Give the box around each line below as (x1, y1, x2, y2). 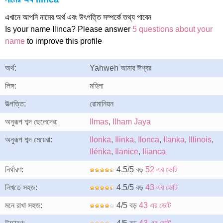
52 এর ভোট (145, 165, 177, 174)
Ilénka (90, 147, 111, 156)
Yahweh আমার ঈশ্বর (90, 64, 151, 72)
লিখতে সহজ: (5, 183, 37, 192)
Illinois (189, 135, 212, 144)
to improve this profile (25, 37, 102, 45)
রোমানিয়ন (90, 100, 113, 108)
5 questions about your (132, 25, 213, 33)
